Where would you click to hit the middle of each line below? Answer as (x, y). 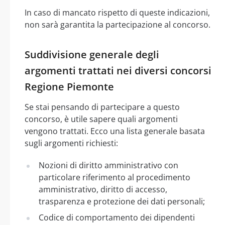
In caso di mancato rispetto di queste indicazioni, (117, 12)
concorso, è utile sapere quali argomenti (101, 119)
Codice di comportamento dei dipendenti (117, 217)
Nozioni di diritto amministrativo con (108, 165)
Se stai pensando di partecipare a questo (102, 107)
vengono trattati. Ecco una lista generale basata (115, 131)
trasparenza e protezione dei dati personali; (122, 201)
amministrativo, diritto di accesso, (103, 189)
